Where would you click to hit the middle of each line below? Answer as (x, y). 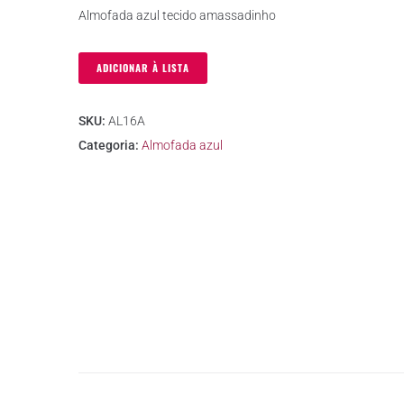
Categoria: (110, 145)
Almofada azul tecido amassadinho (177, 15)
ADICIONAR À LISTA (143, 67)
